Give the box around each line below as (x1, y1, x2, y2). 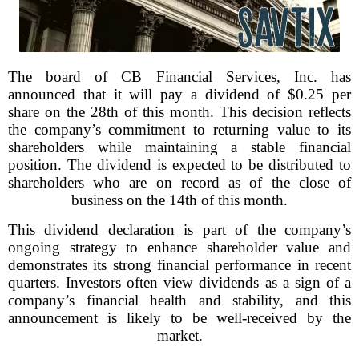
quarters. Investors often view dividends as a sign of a (8, 274, 351, 291)
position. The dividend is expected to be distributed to (8, 156, 351, 173)
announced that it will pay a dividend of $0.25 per (8, 86, 351, 103)
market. (156, 327, 203, 344)
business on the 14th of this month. (71, 192, 288, 208)
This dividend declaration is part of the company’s (8, 221, 351, 238)
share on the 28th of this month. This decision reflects (8, 103, 351, 120)
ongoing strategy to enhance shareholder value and (8, 239, 351, 256)
